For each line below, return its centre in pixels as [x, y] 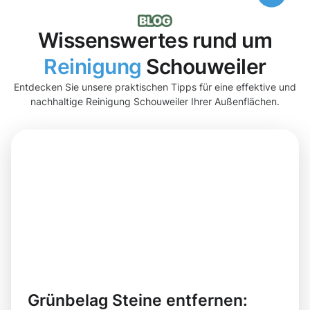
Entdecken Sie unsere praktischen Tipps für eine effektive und [155, 86]
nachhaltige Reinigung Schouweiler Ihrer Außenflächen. [155, 101]
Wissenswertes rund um [155, 40]
